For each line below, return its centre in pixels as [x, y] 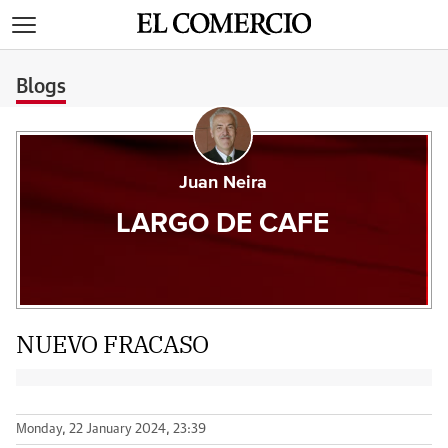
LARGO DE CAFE [223, 224]
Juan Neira [222, 183]
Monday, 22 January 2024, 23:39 [111, 429]
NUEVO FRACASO [112, 344]
